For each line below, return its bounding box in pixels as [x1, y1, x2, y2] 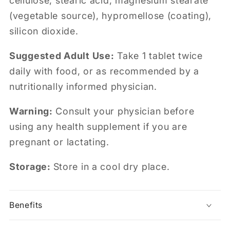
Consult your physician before [52, 106, 195, 117]
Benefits [9, 200, 43, 210]
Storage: [9, 161, 51, 172]
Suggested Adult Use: [9, 50, 114, 62]
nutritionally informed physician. [9, 81, 157, 92]
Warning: [9, 106, 53, 117]
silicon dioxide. [9, 26, 79, 37]
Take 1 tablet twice [117, 50, 203, 62]
